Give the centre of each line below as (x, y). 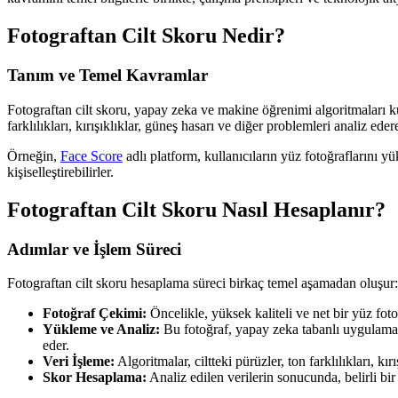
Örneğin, (34, 155)
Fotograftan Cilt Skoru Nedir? (146, 36)
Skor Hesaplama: (95, 378)
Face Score (92, 155)
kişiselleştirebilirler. (60, 171)
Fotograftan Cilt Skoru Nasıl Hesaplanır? (196, 209)
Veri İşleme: (79, 362)
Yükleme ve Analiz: (101, 330)
